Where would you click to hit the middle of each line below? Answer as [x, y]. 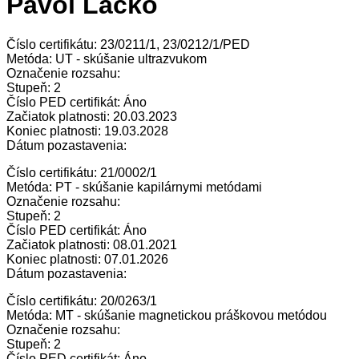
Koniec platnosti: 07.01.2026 [87, 259]
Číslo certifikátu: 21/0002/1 [82, 172]
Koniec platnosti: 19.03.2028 [87, 131]
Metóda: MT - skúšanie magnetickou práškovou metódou [167, 315]
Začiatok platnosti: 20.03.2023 [92, 116]
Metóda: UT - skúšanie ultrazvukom [107, 58]
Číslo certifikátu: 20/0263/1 [82, 301]
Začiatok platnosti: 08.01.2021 [92, 244]
